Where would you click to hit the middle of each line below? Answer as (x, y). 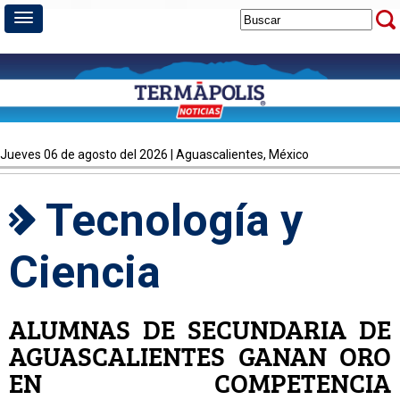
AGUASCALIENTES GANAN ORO (200, 356)
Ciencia (85, 272)
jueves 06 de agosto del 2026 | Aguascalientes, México (158, 154)
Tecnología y (169, 221)
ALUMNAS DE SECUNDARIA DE (200, 329)
